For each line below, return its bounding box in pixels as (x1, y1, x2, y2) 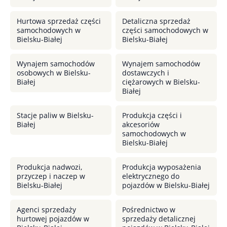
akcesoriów (122, 120, 160, 129)
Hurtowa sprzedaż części (17, 16, 101, 26)
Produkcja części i (122, 110, 182, 120)
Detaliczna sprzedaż (122, 16, 191, 26)
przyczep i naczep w (17, 171, 85, 181)
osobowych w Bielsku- (17, 68, 91, 78)
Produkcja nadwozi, (17, 162, 82, 172)
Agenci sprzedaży (17, 205, 76, 214)
